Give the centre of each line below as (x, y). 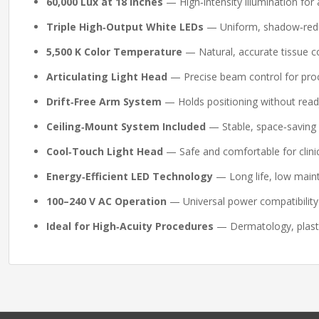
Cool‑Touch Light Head (105, 151)
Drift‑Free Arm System (104, 101)
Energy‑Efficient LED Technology (130, 176)
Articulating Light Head (107, 77)
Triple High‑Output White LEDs (125, 27)
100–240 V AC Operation (106, 201)
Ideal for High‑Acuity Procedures (130, 226)
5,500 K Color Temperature (114, 52)
